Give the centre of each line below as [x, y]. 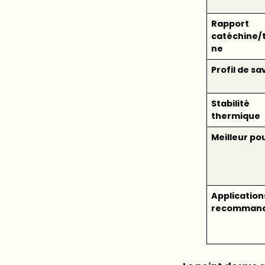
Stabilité [230, 103]
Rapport [230, 23]
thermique [235, 116]
